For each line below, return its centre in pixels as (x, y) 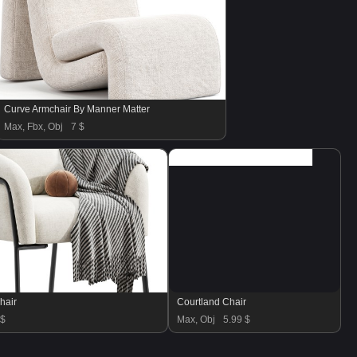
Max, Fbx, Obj (33, 127)
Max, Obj (196, 320)
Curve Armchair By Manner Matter (77, 109)
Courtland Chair (212, 302)
